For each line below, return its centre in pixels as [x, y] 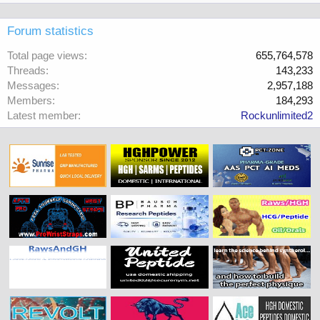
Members [30, 100]
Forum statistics [50, 31]
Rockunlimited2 [277, 115]
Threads [26, 70]
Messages [32, 85]
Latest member [42, 115]
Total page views [46, 55]
